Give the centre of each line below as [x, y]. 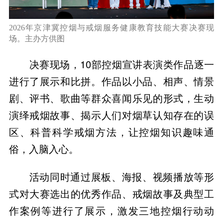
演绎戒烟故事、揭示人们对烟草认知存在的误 [111, 114]
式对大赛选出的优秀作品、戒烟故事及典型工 [111, 194]
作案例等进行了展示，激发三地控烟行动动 [111, 211]
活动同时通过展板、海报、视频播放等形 [122, 177]
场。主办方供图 [37, 39]
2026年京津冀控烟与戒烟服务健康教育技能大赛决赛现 [111, 28]
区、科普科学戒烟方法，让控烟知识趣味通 [111, 131]
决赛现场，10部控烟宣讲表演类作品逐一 [122, 64]
